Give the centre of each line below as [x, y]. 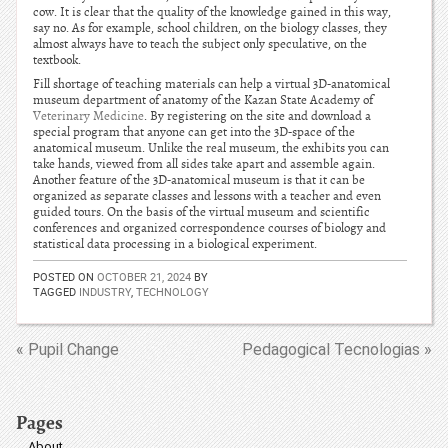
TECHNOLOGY [172, 291]
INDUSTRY [105, 291]
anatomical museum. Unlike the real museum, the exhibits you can [211, 148]
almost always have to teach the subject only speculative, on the [200, 44]
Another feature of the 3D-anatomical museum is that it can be [199, 180]
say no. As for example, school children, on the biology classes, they [210, 28]
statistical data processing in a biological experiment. [175, 244]
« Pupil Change [67, 349]
